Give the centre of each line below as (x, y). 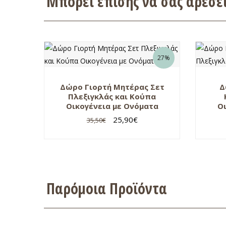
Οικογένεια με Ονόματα (112, 106)
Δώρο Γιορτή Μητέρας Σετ (112, 87)
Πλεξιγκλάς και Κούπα (112, 96)
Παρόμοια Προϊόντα (107, 188)
